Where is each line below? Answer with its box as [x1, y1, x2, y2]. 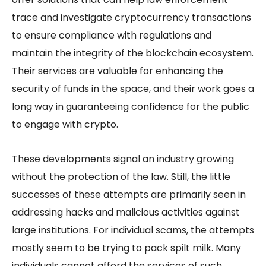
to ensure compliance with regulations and [12, 28, 211, 42]
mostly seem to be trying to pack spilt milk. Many [12, 240, 241, 255]
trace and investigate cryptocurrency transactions [12, 10, 251, 24]
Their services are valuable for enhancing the [12, 64, 223, 78]
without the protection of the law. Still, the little [12, 169, 230, 183]
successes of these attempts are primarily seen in [12, 187, 246, 201]
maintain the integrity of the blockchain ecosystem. [12, 46, 254, 60]
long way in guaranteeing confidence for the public [12, 99, 249, 113]
